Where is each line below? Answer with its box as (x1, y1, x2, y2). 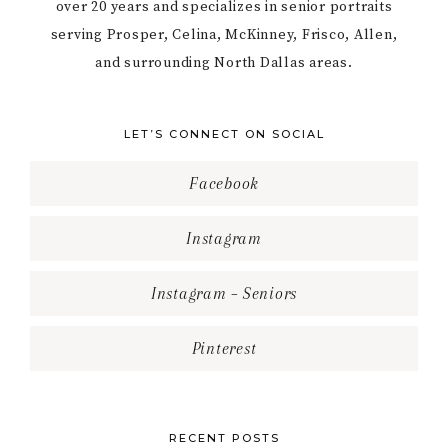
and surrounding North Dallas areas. (95, 54, 353, 73)
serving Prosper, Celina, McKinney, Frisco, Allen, (50, 26, 398, 45)
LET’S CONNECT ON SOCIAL (123, 127, 325, 142)
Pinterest (191, 339, 257, 359)
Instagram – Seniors (150, 284, 298, 304)
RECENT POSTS (168, 431, 280, 446)
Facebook (189, 174, 259, 194)
